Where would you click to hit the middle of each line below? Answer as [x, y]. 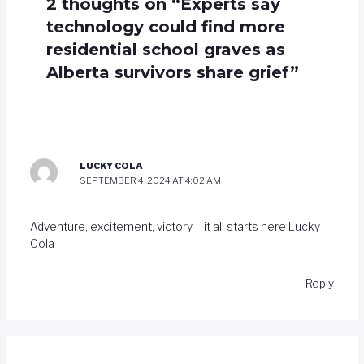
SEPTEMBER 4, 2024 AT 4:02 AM [151, 180]
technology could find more [165, 27]
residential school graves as [165, 50]
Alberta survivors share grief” [172, 73]
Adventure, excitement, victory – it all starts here [159, 227]
